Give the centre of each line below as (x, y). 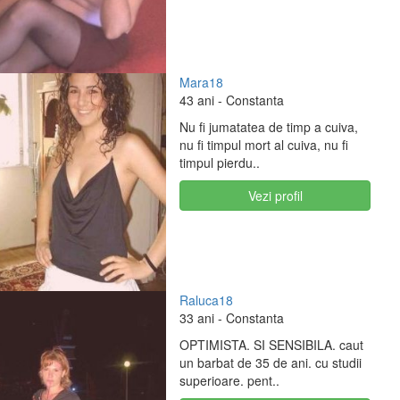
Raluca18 (207, 300)
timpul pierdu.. (220, 162)
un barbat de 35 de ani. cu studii (271, 362)
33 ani (197, 317)
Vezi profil (275, 195)
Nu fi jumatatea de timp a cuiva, (269, 126)
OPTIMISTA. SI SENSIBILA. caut (272, 344)
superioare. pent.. (230, 380)
